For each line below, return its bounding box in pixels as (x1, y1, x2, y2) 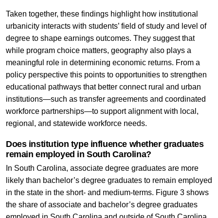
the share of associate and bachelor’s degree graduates (5, 200, 198, 209)
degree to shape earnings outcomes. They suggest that (5, 34, 195, 42)
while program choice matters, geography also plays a (5, 46, 191, 54)
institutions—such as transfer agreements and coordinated (5, 94, 206, 103)
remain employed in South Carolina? (5, 149, 151, 159)
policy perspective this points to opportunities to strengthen (5, 70, 207, 79)
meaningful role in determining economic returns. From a (5, 58, 200, 67)
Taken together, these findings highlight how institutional (5, 9, 198, 18)
